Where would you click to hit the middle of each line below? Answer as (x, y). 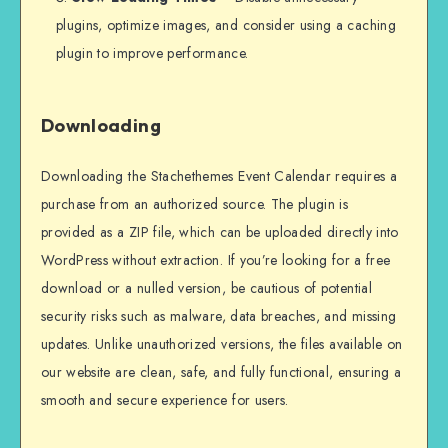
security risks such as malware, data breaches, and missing (219, 315)
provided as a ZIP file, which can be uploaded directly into (220, 231)
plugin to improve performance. (152, 53)
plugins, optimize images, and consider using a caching (226, 25)
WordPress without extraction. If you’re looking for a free (216, 259)
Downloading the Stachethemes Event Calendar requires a (219, 175)
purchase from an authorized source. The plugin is (195, 203)
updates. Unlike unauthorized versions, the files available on (222, 343)
